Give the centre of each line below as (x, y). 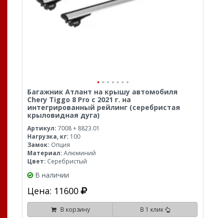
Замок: (38, 145)
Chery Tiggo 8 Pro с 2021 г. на (79, 99)
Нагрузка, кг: (48, 136)
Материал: (45, 153)
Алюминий (79, 153)
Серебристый (66, 161)
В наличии (52, 175)
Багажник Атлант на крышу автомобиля (102, 91)
